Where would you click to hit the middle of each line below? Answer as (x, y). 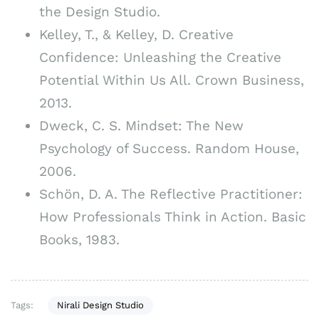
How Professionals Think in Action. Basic (173, 216)
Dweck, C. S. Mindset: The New (141, 125)
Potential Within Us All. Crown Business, (172, 80)
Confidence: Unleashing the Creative (160, 57)
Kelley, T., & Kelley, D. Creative (136, 34)
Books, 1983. (79, 239)
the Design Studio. (100, 11)
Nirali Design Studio (100, 305)
